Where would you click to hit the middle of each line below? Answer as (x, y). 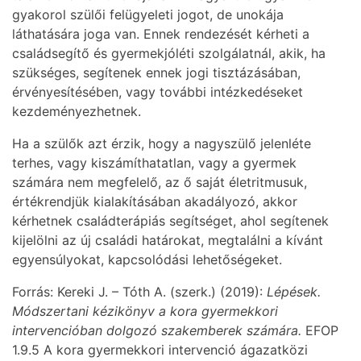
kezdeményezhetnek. (77, 112)
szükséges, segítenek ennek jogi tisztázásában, (156, 73)
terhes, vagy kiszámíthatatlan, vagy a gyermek (154, 163)
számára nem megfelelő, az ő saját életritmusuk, (160, 183)
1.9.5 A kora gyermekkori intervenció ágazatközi (160, 350)
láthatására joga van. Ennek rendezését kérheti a (161, 34)
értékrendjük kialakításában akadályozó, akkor (155, 202)
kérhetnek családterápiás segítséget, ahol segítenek (170, 221)
